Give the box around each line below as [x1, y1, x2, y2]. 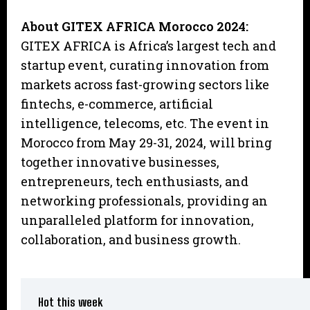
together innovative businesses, [21, 154, 219, 171]
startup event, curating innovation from [21, 57, 269, 74]
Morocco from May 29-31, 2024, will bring [21, 134, 272, 152]
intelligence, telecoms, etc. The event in [21, 115, 269, 132]
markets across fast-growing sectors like [21, 76, 269, 93]
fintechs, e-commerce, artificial [21, 95, 213, 113]
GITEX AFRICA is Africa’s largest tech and [21, 37, 276, 55]
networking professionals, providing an [21, 192, 268, 210]
